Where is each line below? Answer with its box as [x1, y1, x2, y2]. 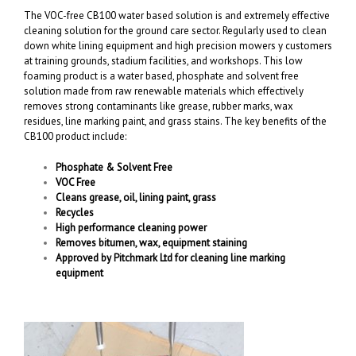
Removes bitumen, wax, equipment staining [56, 236, 247, 250]
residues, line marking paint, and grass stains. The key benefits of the [24, 114, 327, 129]
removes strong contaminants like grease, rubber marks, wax [24, 99, 293, 114]
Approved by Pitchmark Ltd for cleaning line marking [56, 251, 285, 265]
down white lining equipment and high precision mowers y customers [24, 39, 332, 53]
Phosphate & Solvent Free [56, 161, 172, 175]
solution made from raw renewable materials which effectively [24, 84, 304, 99]
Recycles [56, 206, 94, 220]
